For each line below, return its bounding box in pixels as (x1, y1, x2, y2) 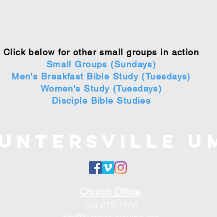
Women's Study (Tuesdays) (40, 83, 162, 93)
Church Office (80, 186, 140, 198)
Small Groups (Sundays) (46, 59, 156, 69)
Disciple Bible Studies (51, 95, 151, 106)
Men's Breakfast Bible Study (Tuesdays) (12, 71, 191, 81)
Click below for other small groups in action (3, 47, 200, 57)
